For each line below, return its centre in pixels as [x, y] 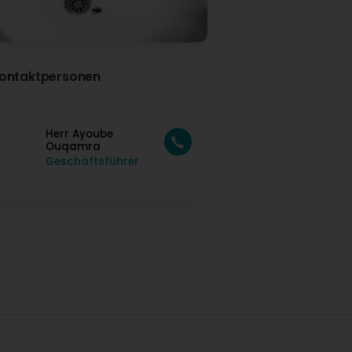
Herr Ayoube [79, 134]
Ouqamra [73, 147]
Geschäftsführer [92, 162]
